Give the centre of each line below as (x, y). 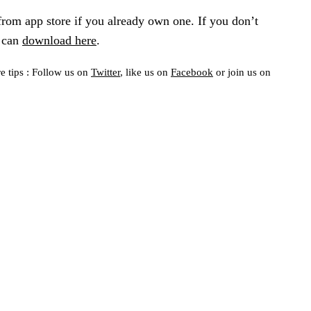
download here (59, 40)
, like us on (145, 72)
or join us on (242, 72)
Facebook (192, 72)
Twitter (106, 72)
